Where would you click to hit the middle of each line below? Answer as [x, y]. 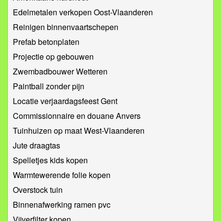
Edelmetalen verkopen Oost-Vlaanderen [83, 12]
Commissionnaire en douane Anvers [77, 116]
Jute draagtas [37, 146]
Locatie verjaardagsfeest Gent [65, 101]
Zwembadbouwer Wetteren [60, 72]
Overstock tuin [38, 190]
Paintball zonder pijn [49, 86]
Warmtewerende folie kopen [62, 175]
